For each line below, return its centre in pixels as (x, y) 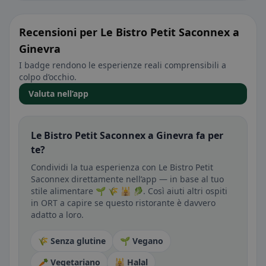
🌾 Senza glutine (72, 241)
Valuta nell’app (58, 94)
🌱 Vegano (142, 241)
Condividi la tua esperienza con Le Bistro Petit (122, 167)
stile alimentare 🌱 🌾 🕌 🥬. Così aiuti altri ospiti (129, 191)
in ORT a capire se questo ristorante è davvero (123, 203)
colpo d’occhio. (48, 77)
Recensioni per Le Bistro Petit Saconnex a (129, 32)
